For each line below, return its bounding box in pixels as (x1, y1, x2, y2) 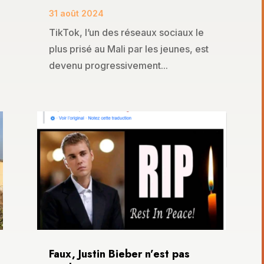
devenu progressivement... (48, 59, 168, 71)
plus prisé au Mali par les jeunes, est (48, 42, 209, 55)
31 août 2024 (48, 8, 104, 18)
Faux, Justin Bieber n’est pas (48, 246, 190, 262)
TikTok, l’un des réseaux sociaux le (48, 26, 204, 38)
